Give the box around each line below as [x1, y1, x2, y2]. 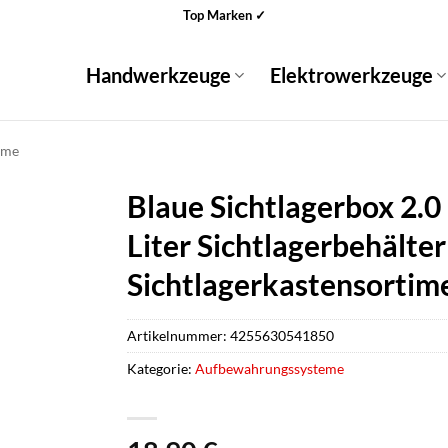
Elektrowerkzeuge [269, 63, 433, 87]
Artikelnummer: [127, 327, 230, 345]
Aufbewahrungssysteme [195, 360, 344, 378]
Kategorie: [127, 360, 195, 378]
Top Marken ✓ [182, 6, 266, 23]
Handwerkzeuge [85, 63, 231, 87]
